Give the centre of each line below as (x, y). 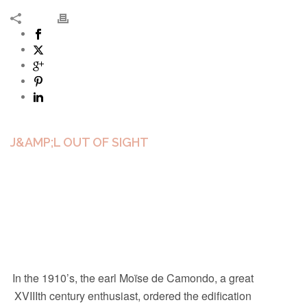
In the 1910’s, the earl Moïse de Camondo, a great (133, 278)
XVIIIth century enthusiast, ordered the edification (133, 295)
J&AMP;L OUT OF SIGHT (79, 142)
